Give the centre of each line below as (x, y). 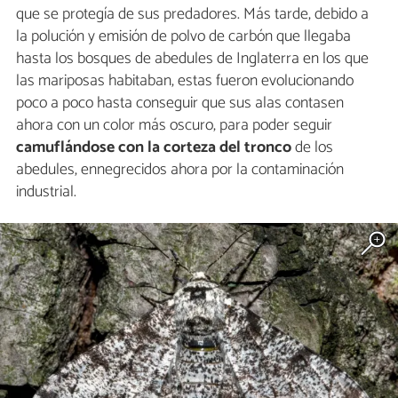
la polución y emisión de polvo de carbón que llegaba (183, 37)
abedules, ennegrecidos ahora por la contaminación (180, 170)
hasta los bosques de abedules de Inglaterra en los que (192, 59)
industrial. (46, 192)
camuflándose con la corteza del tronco (154, 148)
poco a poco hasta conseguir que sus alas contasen (180, 103)
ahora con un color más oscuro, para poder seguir (174, 126)
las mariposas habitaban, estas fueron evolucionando (185, 81)
